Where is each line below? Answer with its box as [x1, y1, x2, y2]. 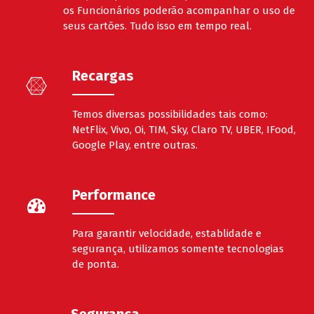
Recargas [72, 67, 134, 85]
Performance [72, 186, 156, 204]
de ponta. [72, 258, 119, 271]
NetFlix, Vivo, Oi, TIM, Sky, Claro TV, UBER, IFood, [72, 123, 296, 137]
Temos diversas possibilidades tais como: [72, 108, 268, 121]
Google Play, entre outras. [72, 139, 198, 152]
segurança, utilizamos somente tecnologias [72, 243, 284, 256]
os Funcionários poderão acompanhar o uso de [63, 4, 296, 18]
